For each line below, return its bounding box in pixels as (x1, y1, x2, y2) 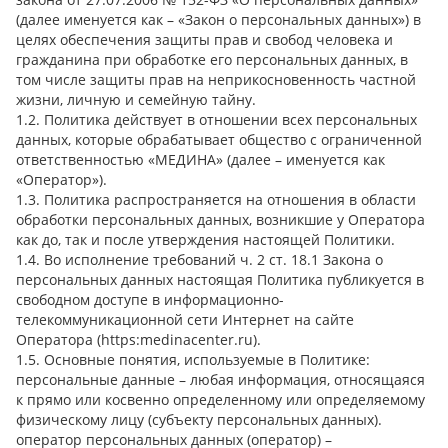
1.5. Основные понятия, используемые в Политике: (16, 349, 370, 369)
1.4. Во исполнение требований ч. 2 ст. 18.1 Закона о (16, 249, 383, 269)
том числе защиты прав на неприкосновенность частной (16, 69, 416, 89)
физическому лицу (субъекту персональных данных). (16, 409, 382, 429)
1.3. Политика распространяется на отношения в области (16, 189, 416, 209)
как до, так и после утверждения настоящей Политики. (16, 229, 395, 249)
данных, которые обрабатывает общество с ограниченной (16, 129, 422, 149)
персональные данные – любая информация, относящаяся (16, 369, 425, 389)
